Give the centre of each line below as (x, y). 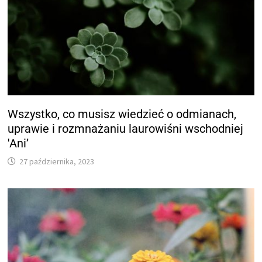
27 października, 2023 (57, 161)
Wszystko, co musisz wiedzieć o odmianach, (122, 114)
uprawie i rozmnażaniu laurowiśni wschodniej (126, 128)
